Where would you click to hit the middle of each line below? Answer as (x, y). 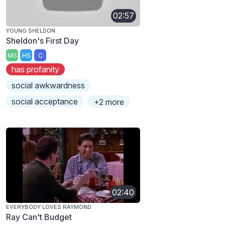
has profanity (36, 70)
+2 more (109, 102)
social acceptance (45, 102)
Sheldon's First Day (42, 40)
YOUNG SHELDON (31, 30)
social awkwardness (48, 86)
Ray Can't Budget (39, 217)
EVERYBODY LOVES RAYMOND (49, 207)
